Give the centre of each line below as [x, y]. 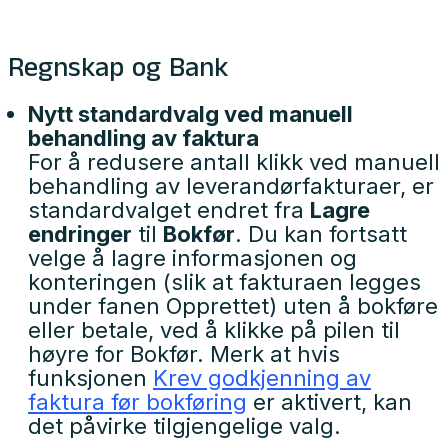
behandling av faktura [143, 138]
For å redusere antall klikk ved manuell [234, 162]
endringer [80, 234]
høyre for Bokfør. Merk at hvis [184, 354]
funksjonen [90, 378]
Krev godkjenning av [262, 378]
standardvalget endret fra [169, 210]
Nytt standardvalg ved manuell [190, 114]
